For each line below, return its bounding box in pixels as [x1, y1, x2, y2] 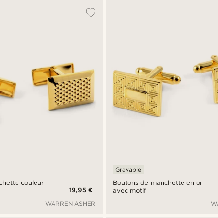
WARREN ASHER [45, 200, 96, 207]
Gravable [115, 165, 142, 173]
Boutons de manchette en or [113, 179, 202, 186]
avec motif [113, 186, 146, 194]
